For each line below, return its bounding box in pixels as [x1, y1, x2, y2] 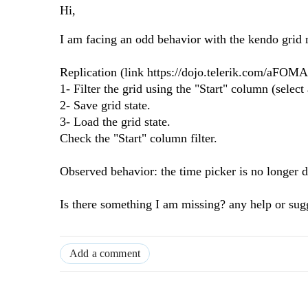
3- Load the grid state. [60, 115, 170, 129]
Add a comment [69, 247, 141, 260]
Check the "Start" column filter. [60, 131, 217, 146]
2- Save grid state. [60, 98, 151, 113]
